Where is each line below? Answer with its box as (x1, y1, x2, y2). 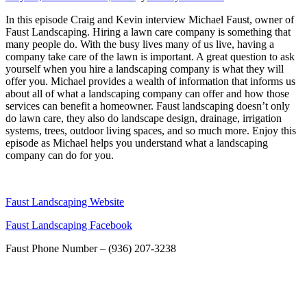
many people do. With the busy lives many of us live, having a (5, 38, 274, 50)
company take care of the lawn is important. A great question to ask (5, 50, 295, 62)
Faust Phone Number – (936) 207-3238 (5, 242, 176, 254)
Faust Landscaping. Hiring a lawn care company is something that (5, 25, 291, 38)
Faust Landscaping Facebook (5, 219, 132, 231)
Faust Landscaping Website (5, 195, 124, 208)
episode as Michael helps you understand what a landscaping (5, 136, 268, 149)
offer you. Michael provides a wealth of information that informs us (5, 75, 295, 87)
